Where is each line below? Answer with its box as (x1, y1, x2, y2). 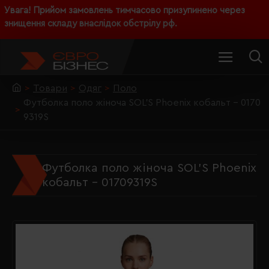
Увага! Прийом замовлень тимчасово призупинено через (4, 6, 245, 15)
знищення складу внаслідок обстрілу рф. (4, 19, 177, 28)
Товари (33, 83, 67, 93)
